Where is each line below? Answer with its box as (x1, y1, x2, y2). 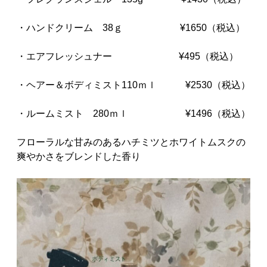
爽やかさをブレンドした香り (17, 151, 141, 162)
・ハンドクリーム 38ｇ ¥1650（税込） (17, 23, 245, 33)
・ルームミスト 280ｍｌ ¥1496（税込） (17, 108, 250, 119)
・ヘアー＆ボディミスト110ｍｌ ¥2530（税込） (17, 80, 250, 90)
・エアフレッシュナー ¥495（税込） (17, 51, 238, 61)
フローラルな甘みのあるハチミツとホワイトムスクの (17, 137, 246, 147)
